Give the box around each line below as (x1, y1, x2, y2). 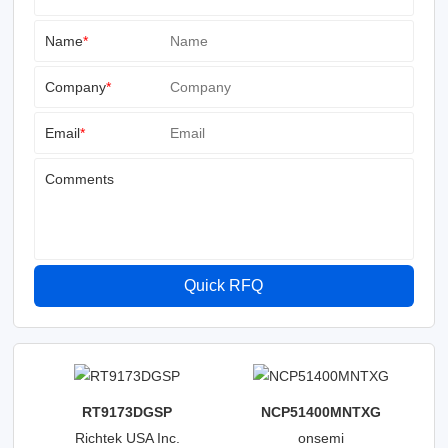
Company (45, 79, 107, 96)
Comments (45, 171, 115, 188)
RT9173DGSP (82, 404, 173, 421)
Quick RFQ (184, 277, 264, 295)
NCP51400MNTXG (260, 404, 381, 421)
